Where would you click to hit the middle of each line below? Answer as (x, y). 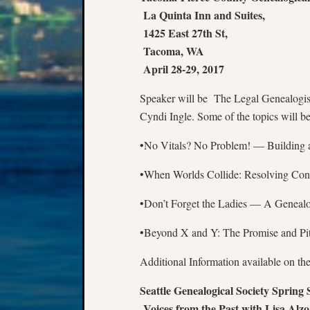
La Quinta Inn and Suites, (202, 15)
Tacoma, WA (172, 51)
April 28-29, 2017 (182, 69)
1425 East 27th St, (184, 33)
